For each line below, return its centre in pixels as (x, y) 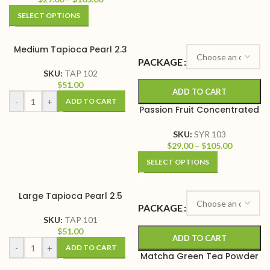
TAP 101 (81, 220)
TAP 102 (81, 74)
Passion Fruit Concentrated (199, 110)
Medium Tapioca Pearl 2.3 (70, 50)
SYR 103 (210, 134)
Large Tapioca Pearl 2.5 (70, 196)
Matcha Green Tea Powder (199, 256)
